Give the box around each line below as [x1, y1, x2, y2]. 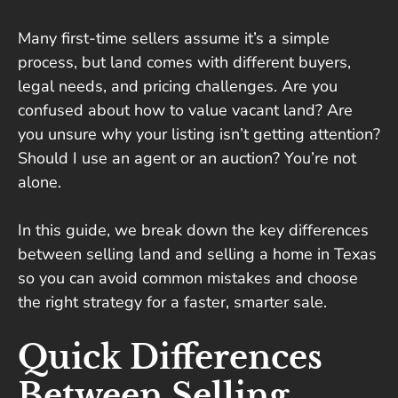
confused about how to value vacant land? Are [18, 99, 353, 122]
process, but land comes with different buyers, [18, 52, 351, 74]
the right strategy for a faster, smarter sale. [18, 291, 327, 314]
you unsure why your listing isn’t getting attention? [18, 123, 380, 146]
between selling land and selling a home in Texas [18, 243, 377, 266]
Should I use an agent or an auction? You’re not [18, 147, 356, 170]
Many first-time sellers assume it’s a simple [18, 28, 330, 50]
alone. [18, 171, 66, 194]
